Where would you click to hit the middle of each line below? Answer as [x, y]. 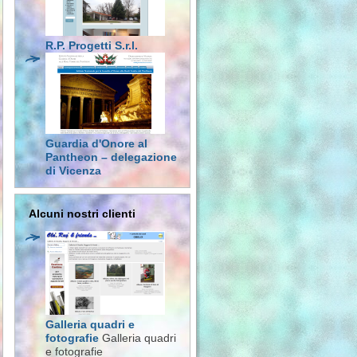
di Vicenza [73, 171]
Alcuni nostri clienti [82, 214]
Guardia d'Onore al [96, 143]
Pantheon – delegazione [111, 157]
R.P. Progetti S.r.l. [92, 45]
